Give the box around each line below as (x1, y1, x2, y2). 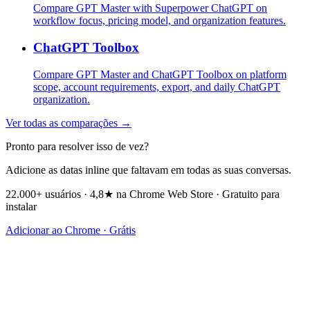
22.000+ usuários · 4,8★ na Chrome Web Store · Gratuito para (6, 188, 280, 200)
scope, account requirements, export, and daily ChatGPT (33, 80, 280, 93)
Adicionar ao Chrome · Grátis (6, 224, 136, 236)
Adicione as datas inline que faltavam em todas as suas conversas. (6, 163, 291, 176)
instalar (6, 200, 37, 212)
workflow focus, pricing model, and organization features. (33, 15, 286, 27)
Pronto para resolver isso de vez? (6, 140, 149, 152)
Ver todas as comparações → (6, 116, 131, 129)
